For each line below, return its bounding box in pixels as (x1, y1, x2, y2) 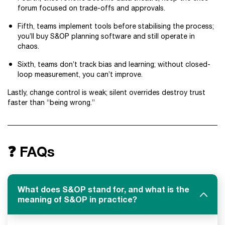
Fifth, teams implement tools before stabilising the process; (18, 22, 214, 30)
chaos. (18, 42, 39, 50)
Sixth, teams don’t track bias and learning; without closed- (18, 60, 210, 68)
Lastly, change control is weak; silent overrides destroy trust (8, 88, 205, 96)
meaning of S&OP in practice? (18, 194, 137, 204)
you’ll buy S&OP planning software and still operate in (18, 32, 195, 40)
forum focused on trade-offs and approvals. (18, 4, 165, 12)
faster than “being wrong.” (8, 98, 95, 106)
